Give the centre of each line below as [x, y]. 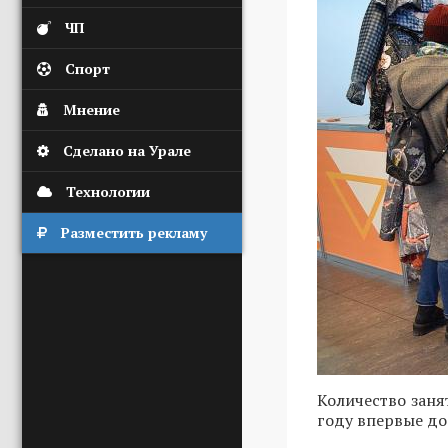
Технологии [108, 191]
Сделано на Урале [127, 150]
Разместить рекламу [134, 232]
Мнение [91, 109]
